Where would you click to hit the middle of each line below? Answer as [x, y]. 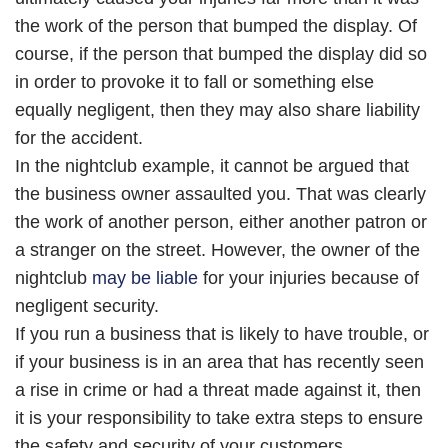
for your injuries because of [308, 278]
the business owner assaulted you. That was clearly [220, 194]
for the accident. [79, 138]
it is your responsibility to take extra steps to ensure [219, 418]
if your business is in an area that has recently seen [219, 362]
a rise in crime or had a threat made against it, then [218, 390]
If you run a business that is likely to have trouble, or [222, 334]
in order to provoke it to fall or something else [194, 82]
